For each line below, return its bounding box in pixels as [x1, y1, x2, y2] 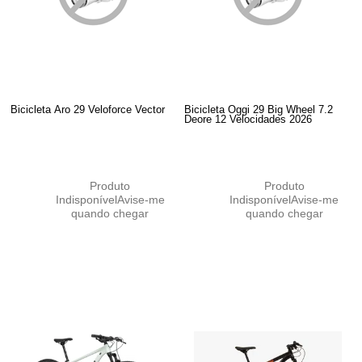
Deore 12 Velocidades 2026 [184, 112, 313, 125]
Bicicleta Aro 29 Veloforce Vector [11, 103, 166, 116]
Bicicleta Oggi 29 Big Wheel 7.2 [184, 103, 334, 116]
